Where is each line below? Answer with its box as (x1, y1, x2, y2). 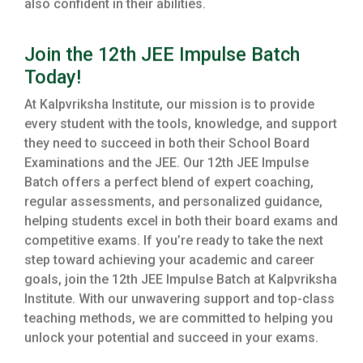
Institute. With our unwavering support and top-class (24, 293, 335, 309)
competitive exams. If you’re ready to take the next (24, 234, 323, 250)
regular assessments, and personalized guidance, (24, 195, 322, 211)
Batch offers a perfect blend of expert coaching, (24, 176, 314, 192)
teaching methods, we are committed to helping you (24, 312, 333, 328)
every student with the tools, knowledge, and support (24, 117, 337, 134)
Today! (24, 67, 81, 91)
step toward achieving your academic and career (24, 254, 314, 270)
